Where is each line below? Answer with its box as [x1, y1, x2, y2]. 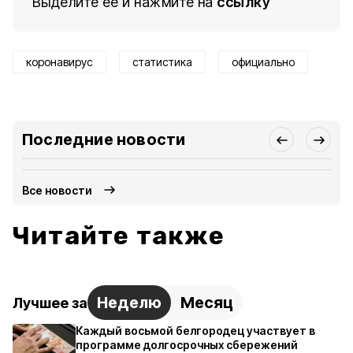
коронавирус [26, 55, 93, 69]
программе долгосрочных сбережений [76, 338, 298, 351]
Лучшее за [13, 294, 87, 311]
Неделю [97, 293, 162, 312]
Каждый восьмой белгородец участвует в [76, 324, 315, 337]
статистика [132, 55, 192, 69]
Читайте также [13, 221, 225, 251]
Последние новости [22, 130, 186, 149]
